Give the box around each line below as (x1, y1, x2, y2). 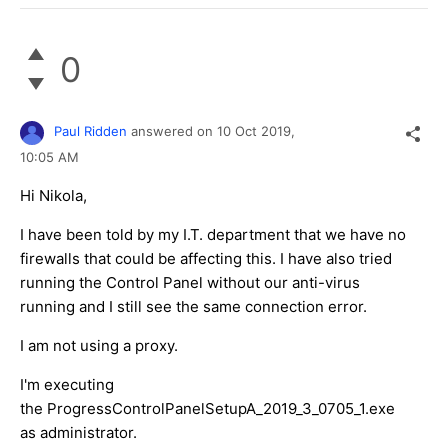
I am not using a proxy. (20, 335, 178, 355)
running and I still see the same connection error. (20, 296, 367, 316)
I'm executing (20, 374, 114, 394)
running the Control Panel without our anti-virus (20, 272, 360, 292)
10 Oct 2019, (217, 123, 299, 140)
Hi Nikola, (20, 185, 87, 205)
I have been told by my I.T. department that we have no (20, 224, 406, 244)
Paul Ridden (54, 123, 127, 140)
